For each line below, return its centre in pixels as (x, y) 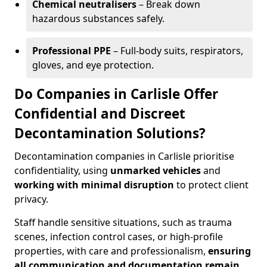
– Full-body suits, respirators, (177, 51)
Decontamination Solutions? (110, 133)
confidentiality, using (62, 170)
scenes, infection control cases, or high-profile (119, 237)
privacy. (31, 199)
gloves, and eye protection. (93, 65)
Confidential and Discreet (100, 114)
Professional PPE (72, 51)
